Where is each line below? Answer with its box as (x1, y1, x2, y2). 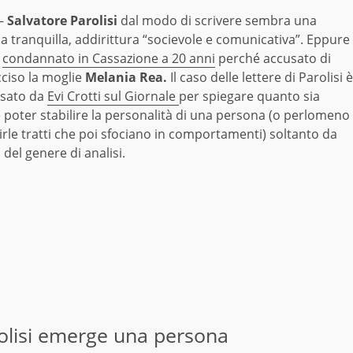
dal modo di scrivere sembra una (117, 12, 317, 30)
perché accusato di (215, 50, 331, 68)
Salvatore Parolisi (7, 12, 117, 30)
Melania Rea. (85, 69, 170, 87)
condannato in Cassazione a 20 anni (2, 50, 215, 68)
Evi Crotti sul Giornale (47, 87, 179, 106)
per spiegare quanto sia (179, 87, 320, 106)
